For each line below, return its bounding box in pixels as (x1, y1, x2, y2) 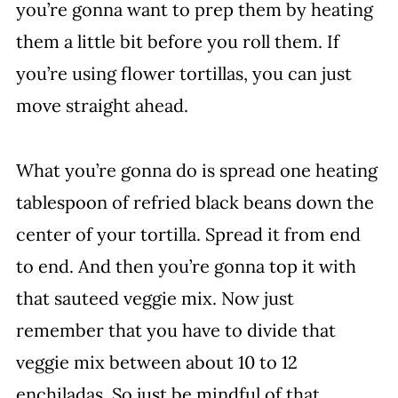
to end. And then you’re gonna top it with (15, 255, 356, 277)
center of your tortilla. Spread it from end (15, 223, 361, 245)
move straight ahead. (15, 94, 188, 116)
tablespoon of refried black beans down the (15, 191, 374, 213)
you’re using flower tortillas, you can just (15, 62, 352, 84)
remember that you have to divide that (15, 319, 336, 341)
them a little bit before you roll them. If (15, 30, 339, 52)
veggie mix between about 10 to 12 (15, 351, 298, 373)
